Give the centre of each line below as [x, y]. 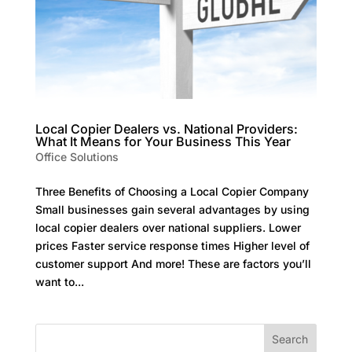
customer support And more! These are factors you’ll [173, 263]
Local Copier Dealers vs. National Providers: [166, 128]
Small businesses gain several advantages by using [172, 209]
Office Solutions [77, 156]
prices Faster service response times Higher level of [172, 245]
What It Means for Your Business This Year [163, 141]
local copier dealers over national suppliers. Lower [168, 227]
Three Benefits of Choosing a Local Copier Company [172, 191]
